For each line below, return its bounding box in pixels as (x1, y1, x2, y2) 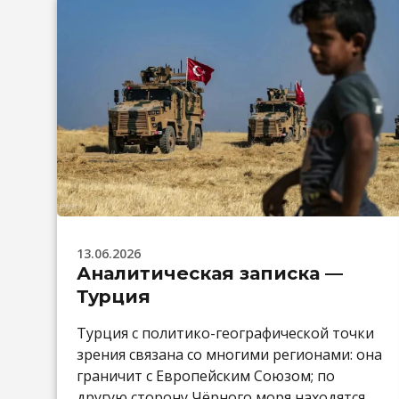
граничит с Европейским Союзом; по (77, 365, 335, 386)
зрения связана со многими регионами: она (77, 344, 382, 364)
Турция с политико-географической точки (77, 322, 374, 343)
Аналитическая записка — (77, 261, 343, 284)
